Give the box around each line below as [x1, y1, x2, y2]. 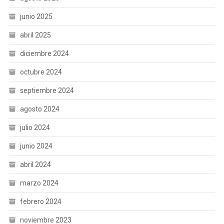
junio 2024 [19, 142, 52, 150]
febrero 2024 [19, 197, 61, 205]
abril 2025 [19, 31, 51, 39]
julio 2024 [19, 123, 50, 131]
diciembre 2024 [19, 49, 69, 57]
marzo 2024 [19, 179, 58, 187]
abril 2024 [19, 160, 51, 168]
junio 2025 [19, 12, 52, 20]
